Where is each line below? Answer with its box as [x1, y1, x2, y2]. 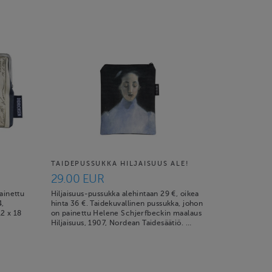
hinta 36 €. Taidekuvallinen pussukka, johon [50, 199, 203, 208]
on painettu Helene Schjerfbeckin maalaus [50, 209, 202, 217]
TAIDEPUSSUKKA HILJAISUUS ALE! [50, 160, 189, 168]
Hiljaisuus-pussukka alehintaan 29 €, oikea [50, 189, 199, 198]
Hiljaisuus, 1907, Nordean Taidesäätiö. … [50, 219, 191, 227]
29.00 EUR [50, 172, 104, 185]
